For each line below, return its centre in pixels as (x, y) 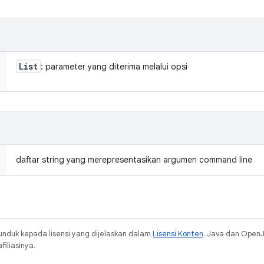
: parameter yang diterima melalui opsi (114, 67)
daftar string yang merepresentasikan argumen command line (134, 160)
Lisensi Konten (178, 234)
